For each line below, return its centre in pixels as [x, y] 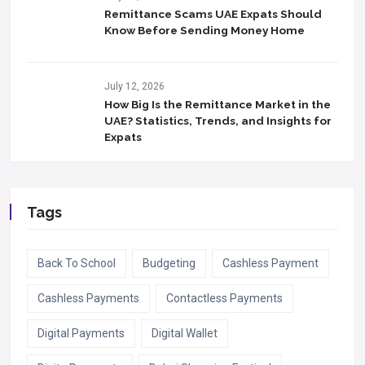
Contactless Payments [224, 298]
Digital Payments [81, 333]
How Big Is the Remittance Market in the [218, 104]
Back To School [77, 263]
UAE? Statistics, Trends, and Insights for [218, 121]
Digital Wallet [185, 333]
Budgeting [169, 263]
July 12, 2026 [134, 86]
